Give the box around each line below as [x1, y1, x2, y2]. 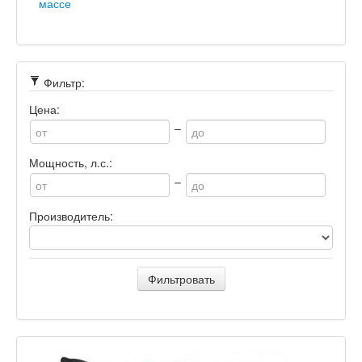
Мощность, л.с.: [29, 154, 112, 170]
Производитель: [29, 208, 113, 224]
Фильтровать [147, 271, 215, 287]
